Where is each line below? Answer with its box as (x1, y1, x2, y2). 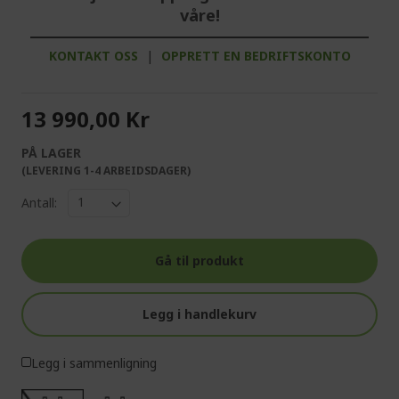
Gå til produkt (155, 251, 244, 269)
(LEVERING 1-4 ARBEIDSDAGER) (21, 162, 191, 178)
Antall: (21, 194, 57, 212)
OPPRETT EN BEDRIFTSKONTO (160, 46, 351, 64)
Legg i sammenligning (31, 354, 157, 371)
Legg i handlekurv (142, 305, 256, 322)
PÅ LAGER (21, 143, 81, 161)
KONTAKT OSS (48, 46, 138, 64)
